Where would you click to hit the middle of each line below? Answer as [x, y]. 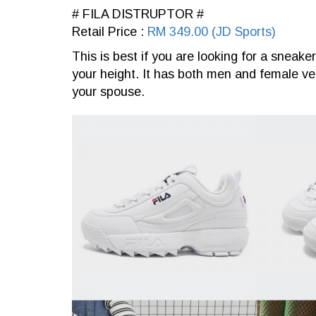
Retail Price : [110, 32]
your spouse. [110, 92]
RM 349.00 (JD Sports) [212, 32]
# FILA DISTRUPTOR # [138, 14]
